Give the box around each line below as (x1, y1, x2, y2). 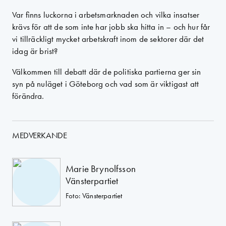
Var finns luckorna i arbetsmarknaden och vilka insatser (12, 9, 200, 20)
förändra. (12, 90, 44, 101)
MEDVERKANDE (12, 130, 67, 141)
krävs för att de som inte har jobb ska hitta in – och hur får (12, 21, 210, 32)
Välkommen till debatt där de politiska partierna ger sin (12, 66, 201, 77)
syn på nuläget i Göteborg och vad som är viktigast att (12, 78, 199, 89)
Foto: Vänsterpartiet (66, 190, 123, 201)
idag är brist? (12, 45, 58, 56)
